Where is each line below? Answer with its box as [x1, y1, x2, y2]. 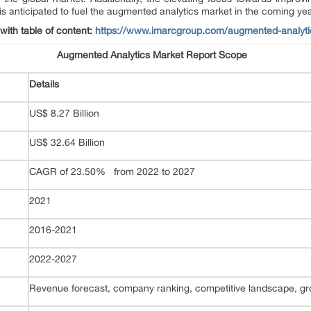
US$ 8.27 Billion [29, 108, 99, 119]
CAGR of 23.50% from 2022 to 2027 [29, 166, 195, 177]
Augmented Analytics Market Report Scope [57, 49, 247, 60]
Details [29, 78, 59, 90]
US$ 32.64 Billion [29, 137, 105, 148]
